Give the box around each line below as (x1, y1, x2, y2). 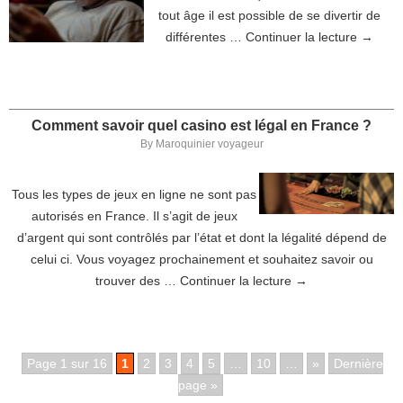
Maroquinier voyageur (155, 138, 264, 150)
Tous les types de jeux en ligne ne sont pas (12, 187, 256, 201)
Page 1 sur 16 (27, 356, 107, 371)
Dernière (334, 356, 383, 371)
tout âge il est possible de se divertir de (157, 8, 381, 22)
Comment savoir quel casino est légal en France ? (31, 118, 372, 133)
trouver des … (95, 273, 180, 288)
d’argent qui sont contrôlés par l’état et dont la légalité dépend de (16, 230, 387, 245)
